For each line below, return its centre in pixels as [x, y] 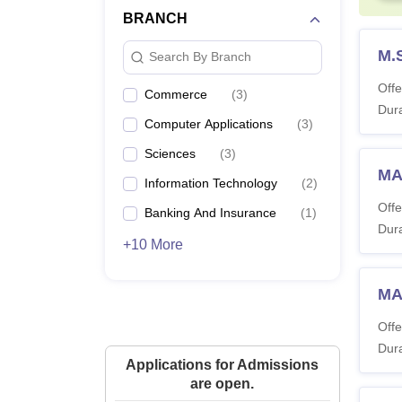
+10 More [153, 244]
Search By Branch [200, 57]
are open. [223, 383]
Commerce [176, 94]
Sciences [170, 153]
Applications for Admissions [223, 364]
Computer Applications [209, 123]
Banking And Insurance [210, 212]
